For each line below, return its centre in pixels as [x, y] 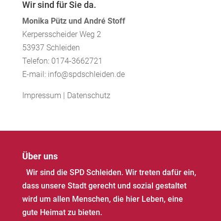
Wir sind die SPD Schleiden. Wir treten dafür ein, [111, 172]
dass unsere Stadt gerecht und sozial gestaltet [104, 186]
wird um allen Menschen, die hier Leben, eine [102, 199]
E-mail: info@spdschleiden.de [73, 74]
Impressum [41, 95]
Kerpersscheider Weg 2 [61, 34]
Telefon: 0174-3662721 [62, 61]
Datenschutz [89, 95]
